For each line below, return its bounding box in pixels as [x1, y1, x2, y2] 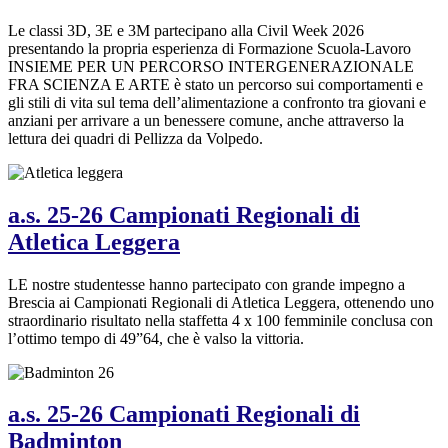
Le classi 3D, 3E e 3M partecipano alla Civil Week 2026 [8, 21, 364, 39]
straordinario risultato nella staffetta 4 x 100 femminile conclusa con [8, 311, 433, 329]
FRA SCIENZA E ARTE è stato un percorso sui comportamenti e [8, 75, 423, 93]
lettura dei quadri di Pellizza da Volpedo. [8, 129, 263, 147]
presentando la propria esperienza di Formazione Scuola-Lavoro [8, 39, 411, 57]
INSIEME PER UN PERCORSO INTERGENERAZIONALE [8, 57, 414, 75]
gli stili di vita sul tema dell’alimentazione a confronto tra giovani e [8, 93, 426, 111]
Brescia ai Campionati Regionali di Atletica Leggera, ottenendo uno [8, 293, 434, 311]
